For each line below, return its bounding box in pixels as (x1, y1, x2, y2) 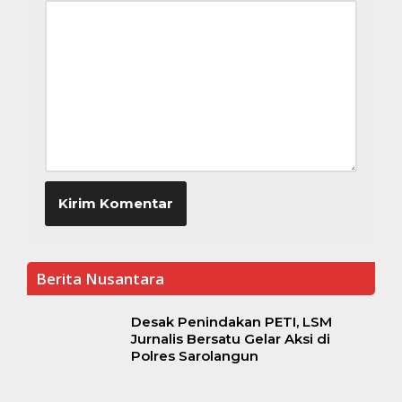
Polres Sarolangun (130, 346, 258, 364)
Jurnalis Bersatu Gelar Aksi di (130, 329, 330, 347)
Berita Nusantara (36, 267, 164, 289)
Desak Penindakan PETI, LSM (130, 312, 332, 330)
